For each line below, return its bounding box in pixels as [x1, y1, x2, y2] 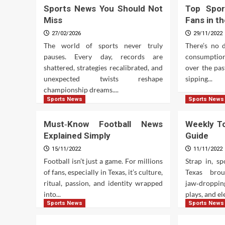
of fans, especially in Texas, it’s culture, [44, 167, 163, 176]
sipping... [185, 74, 213, 83]
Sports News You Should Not [44, 3, 163, 14]
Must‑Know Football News [44, 119, 163, 129]
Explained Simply [44, 130, 110, 141]
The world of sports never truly [44, 41, 163, 50]
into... [44, 189, 61, 198]
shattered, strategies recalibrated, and [44, 63, 163, 72]
